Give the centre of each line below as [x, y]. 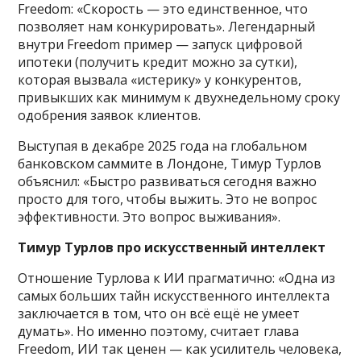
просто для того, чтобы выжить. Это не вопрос [168, 199]
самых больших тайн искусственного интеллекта [174, 295]
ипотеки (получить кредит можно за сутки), [158, 62]
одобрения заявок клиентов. [110, 115]
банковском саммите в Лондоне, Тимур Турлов [170, 163]
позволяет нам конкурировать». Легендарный [167, 26]
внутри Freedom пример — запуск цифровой [160, 44]
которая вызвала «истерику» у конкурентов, [160, 79]
